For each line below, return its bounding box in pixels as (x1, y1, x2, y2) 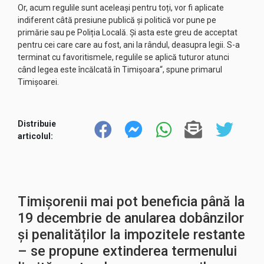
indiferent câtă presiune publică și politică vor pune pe (18, 15, 216, 25)
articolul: (18, 131, 53, 141)
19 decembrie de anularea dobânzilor (18, 210, 244, 226)
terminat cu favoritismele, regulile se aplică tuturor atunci (18, 52, 229, 62)
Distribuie (18, 118, 56, 128)
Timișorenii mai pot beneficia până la (18, 193, 245, 210)
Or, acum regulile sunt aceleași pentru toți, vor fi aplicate (18, 3, 224, 12)
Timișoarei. (18, 77, 59, 87)
